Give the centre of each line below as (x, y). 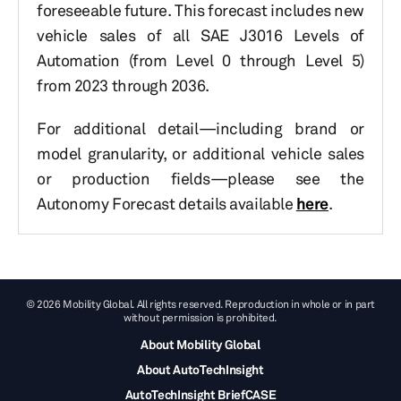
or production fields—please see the (200, 178)
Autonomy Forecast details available (166, 203)
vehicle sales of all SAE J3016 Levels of (200, 35)
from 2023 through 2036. (123, 85)
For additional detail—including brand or (200, 128)
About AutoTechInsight (200, 369)
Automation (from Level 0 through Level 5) (200, 60)
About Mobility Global (200, 344)
